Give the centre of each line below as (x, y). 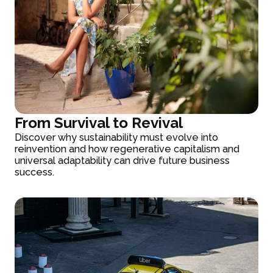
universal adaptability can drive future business (122, 161)
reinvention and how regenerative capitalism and (127, 149)
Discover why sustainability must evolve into (117, 138)
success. (35, 172)
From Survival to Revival (99, 123)
